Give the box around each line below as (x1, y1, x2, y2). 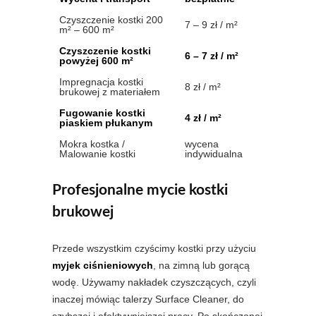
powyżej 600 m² (59, 55, 133, 67)
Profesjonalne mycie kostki (52, 183, 228, 198)
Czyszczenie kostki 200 (59, 14, 163, 26)
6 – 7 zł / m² (185, 50, 238, 62)
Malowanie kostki (59, 148, 135, 160)
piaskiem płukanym (59, 117, 152, 129)
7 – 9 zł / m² (185, 19, 238, 31)
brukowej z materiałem (59, 86, 160, 98)
